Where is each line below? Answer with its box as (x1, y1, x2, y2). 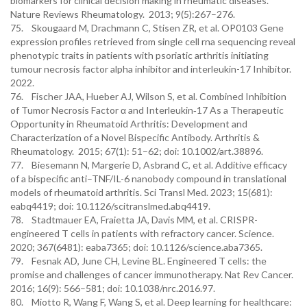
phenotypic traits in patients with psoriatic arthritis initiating (10, 49, 269, 61)
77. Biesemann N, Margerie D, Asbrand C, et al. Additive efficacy (10, 159, 287, 171)
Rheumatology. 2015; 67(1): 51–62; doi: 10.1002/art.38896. (10, 145, 263, 157)
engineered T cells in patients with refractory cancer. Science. (10, 228, 274, 239)
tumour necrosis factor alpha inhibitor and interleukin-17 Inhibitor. (10, 63, 291, 75)
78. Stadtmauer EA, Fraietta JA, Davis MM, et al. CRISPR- (10, 214, 258, 225)
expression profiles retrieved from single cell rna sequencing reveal (10, 36, 295, 47)
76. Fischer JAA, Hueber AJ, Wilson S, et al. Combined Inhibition (10, 90, 286, 102)
